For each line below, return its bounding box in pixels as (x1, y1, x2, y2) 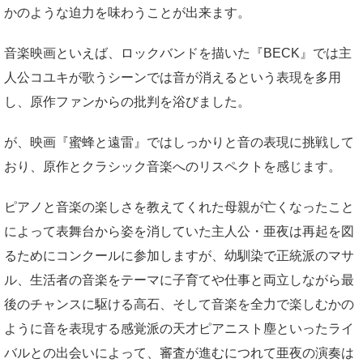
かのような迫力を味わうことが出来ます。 (4, 6, 250, 20)
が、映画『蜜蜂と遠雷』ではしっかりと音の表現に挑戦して (4, 135, 354, 150)
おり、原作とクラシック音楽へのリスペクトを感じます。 (4, 160, 341, 174)
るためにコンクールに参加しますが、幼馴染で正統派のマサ (4, 249, 354, 263)
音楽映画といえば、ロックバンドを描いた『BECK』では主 (4, 46, 352, 61)
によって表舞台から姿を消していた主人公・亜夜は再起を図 (4, 224, 354, 239)
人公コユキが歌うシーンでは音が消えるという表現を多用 (4, 70, 341, 85)
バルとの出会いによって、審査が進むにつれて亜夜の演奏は (4, 346, 354, 361)
